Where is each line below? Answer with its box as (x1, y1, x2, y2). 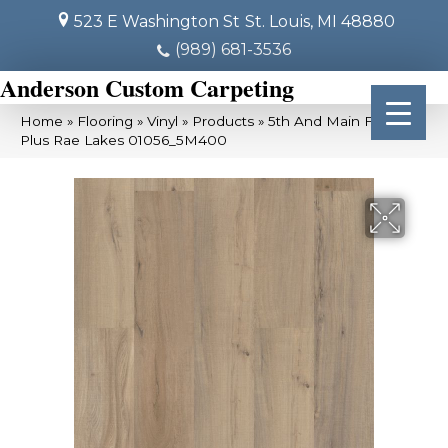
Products (192, 113, 254, 129)
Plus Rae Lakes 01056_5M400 (20, 132, 227, 148)
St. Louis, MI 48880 (244, 12, 395, 31)
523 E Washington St (73, 12, 240, 31)
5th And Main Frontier (268, 113, 418, 129)
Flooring (77, 113, 133, 129)
